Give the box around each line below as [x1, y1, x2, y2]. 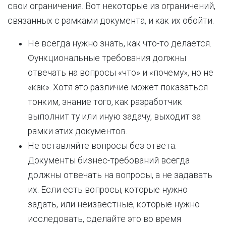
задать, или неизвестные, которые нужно [28, 199, 200, 209]
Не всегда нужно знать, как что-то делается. [28, 38, 211, 48]
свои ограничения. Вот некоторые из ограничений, [8, 1, 215, 11]
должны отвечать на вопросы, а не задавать [28, 170, 212, 180]
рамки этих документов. [28, 126, 127, 136]
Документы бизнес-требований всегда [28, 155, 190, 165]
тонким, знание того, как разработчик [28, 97, 182, 107]
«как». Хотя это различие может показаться [28, 82, 208, 92]
